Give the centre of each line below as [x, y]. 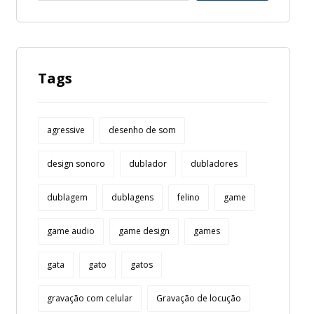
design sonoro [76, 164]
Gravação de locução [198, 298]
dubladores [214, 164]
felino [188, 197]
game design [144, 231]
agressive [66, 130]
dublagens [132, 197]
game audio [70, 231]
